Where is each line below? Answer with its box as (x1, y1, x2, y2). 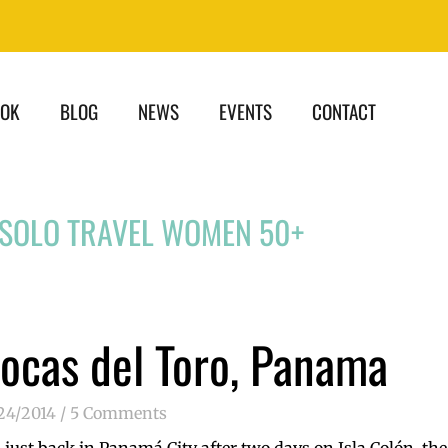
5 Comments (66, 403, 167, 423)
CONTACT (312, 96, 376, 126)
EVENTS (219, 96, 272, 126)
